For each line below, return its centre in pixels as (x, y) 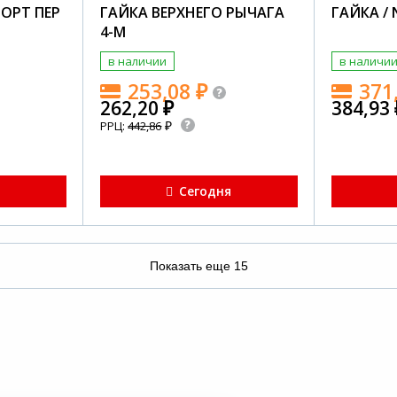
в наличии (138, 62)
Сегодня (206, 191)
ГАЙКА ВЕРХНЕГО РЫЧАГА (193, 13)
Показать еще (191, 266)
